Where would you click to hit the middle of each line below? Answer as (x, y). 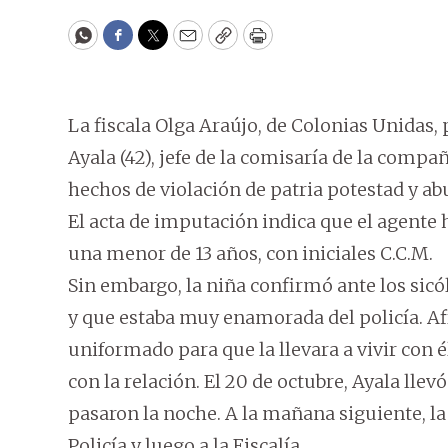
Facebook (158, 44)
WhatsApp (128, 44)
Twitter (185, 44)
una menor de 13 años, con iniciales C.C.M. (250, 253)
